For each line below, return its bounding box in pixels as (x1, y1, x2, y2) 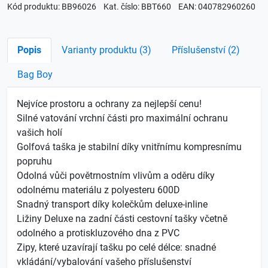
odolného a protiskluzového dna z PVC (17, 227, 179, 239)
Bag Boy (17, 68, 53, 80)
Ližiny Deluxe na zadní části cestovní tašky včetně (17, 212, 227, 224)
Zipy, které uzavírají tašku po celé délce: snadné (17, 241, 216, 253)
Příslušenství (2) (172, 44, 240, 56)
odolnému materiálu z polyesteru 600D (17, 184, 180, 196)
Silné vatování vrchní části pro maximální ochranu (17, 112, 228, 124)
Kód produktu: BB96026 (7, 1, 96, 11)
